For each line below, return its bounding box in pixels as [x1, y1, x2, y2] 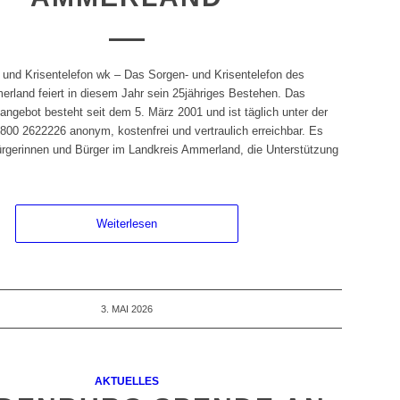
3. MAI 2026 [100, 304, 153, 315]
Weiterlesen [96, 217, 157, 231]
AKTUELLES [94, 375, 159, 387]
